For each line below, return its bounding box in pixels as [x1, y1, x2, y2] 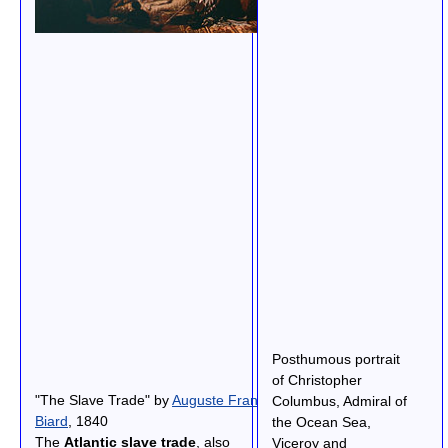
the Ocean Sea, [271, 413, 371, 430]
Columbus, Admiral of [271, 392, 407, 409]
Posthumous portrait [271, 350, 400, 367]
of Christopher [271, 371, 362, 388]
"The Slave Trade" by [35, 392, 172, 409]
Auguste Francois [172, 392, 283, 409]
